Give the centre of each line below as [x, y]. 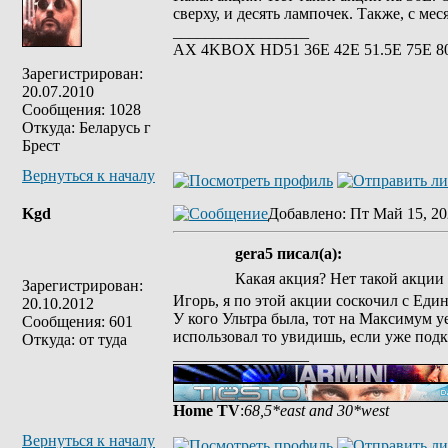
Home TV [206, 410]
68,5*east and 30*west [316, 410]
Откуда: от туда [74, 339]
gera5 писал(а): [288, 253]
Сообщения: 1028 [81, 109]
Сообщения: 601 [77, 321]
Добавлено [305, 213]
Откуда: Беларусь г [86, 127]
